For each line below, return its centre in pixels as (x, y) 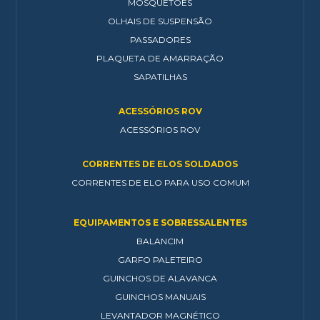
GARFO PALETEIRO (160, 260)
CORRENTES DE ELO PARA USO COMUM (160, 183)
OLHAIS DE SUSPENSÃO (160, 21)
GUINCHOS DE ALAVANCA (160, 279)
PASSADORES (160, 40)
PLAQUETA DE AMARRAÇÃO (160, 59)
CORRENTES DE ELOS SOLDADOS (160, 164)
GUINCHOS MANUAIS (160, 297)
